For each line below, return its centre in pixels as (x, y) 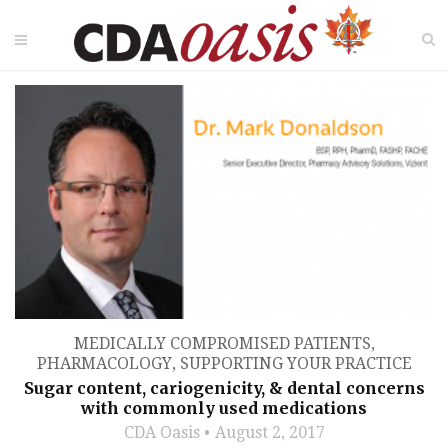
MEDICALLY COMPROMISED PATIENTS (222, 344)
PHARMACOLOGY (104, 364)
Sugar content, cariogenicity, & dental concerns (224, 388)
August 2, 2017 (269, 433)
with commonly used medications (224, 408)
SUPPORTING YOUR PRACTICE (295, 364)
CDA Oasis (161, 433)
